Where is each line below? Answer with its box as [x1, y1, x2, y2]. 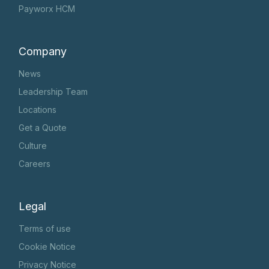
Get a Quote [19, 122, 67, 133]
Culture [19, 141, 47, 151]
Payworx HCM [19, 4, 76, 14]
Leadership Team [19, 86, 88, 97]
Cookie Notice [19, 241, 76, 252]
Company [19, 45, 67, 58]
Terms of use [19, 223, 71, 234]
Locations [19, 104, 57, 115]
